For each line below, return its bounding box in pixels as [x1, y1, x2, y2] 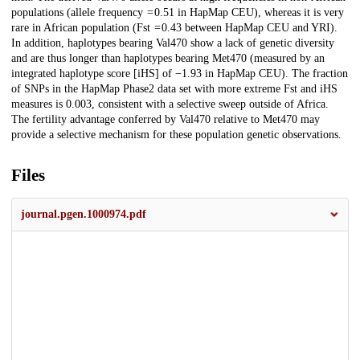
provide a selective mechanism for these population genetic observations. [11, 129, 342, 141]
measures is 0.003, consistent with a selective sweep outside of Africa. [11, 98, 329, 111]
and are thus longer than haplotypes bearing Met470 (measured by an [11, 52, 325, 65]
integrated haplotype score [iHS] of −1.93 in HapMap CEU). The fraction [11, 67, 348, 80]
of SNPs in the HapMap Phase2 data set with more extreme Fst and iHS [11, 83, 337, 96]
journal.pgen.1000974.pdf [21, 208, 146, 221]
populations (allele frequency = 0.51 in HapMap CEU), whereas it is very [11, 6, 344, 19]
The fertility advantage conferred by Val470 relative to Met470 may [11, 113, 320, 126]
